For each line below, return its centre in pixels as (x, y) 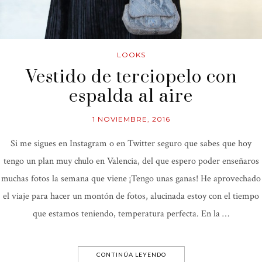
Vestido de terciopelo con (131, 77)
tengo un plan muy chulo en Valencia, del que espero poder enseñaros (131, 161)
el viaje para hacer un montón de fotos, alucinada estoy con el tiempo (131, 196)
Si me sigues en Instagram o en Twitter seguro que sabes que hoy (131, 143)
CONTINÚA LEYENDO (131, 254)
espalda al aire (131, 96)
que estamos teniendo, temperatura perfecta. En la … (131, 213)
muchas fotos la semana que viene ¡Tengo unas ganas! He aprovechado (131, 178)
